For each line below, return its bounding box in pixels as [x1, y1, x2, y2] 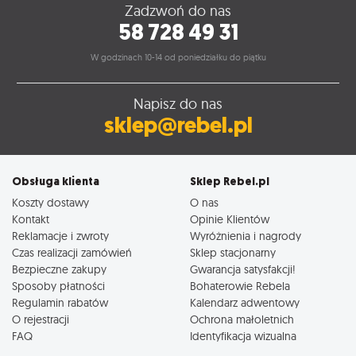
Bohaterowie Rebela [190, 278, 290, 292]
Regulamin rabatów [12, 295, 108, 309]
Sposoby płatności [12, 278, 105, 292]
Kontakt [12, 211, 49, 226]
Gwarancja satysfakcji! [190, 261, 296, 276]
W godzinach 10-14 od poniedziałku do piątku [90, 51, 266, 63]
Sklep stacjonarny [190, 245, 276, 259]
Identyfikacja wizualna [190, 328, 296, 342]
